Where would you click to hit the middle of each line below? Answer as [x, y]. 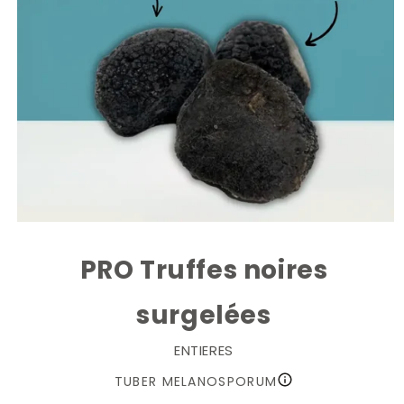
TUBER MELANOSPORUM [196, 381]
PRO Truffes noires [204, 270]
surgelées [204, 315]
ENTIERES [204, 350]
